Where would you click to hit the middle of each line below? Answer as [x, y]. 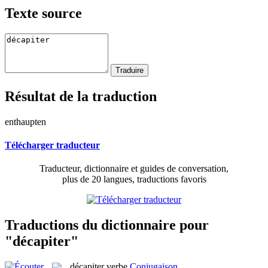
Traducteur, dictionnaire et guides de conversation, [134, 169]
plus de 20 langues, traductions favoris [134, 179]
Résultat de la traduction [81, 96]
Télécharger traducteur [52, 145]
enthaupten [25, 121]
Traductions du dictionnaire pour [107, 225]
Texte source [43, 13]
